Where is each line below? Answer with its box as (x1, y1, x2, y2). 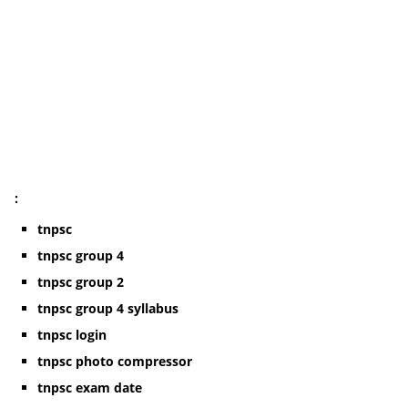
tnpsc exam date (37, 379, 142, 396)
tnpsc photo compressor (37, 352, 192, 370)
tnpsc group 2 (37, 273, 124, 291)
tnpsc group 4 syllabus (37, 300, 178, 317)
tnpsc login (37, 326, 107, 343)
